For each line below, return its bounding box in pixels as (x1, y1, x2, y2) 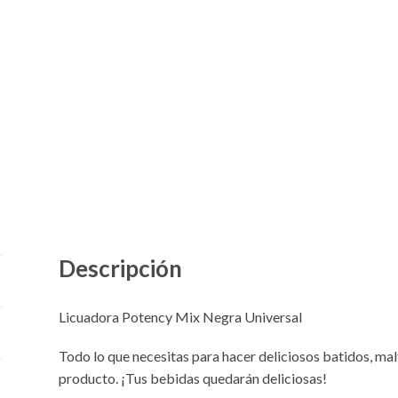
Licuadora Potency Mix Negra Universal (59, 307, 303, 325)
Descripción (59, 253, 183, 283)
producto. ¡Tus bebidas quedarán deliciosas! (59, 370, 328, 387)
